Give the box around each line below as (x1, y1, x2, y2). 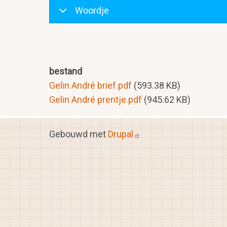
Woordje (75, 5, 109, 16)
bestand (49, 65, 82, 77)
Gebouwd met (49, 129, 108, 140)
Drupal (108, 129, 133, 140)
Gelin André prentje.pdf (49, 94, 142, 105)
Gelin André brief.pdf (49, 80, 132, 91)
